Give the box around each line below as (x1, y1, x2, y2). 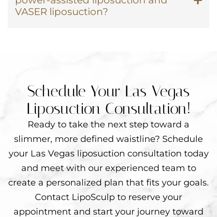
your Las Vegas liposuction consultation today (8, 148, 209, 159)
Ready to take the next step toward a (28, 119, 189, 130)
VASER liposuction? (15, 6, 108, 18)
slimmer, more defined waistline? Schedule (14, 134, 203, 145)
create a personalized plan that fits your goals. (8, 177, 209, 188)
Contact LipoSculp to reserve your (35, 192, 182, 203)
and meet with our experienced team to (21, 163, 196, 174)
